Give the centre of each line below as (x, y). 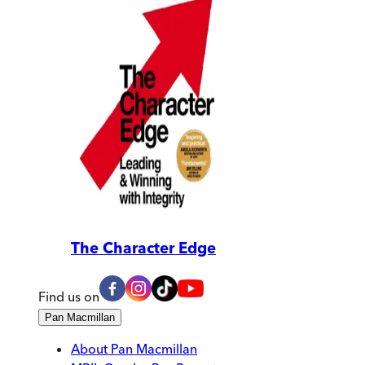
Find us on (69, 297)
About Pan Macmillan (134, 349)
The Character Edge (143, 248)
